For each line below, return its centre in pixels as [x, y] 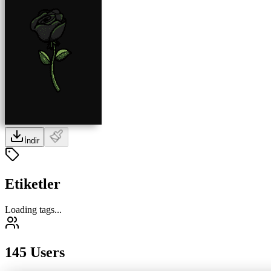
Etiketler [33, 184]
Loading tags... [33, 209]
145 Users [35, 252]
